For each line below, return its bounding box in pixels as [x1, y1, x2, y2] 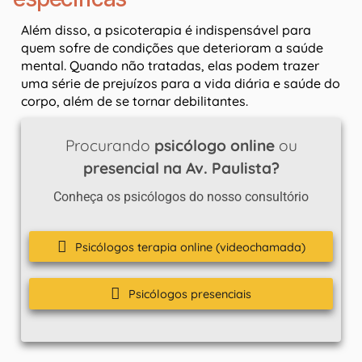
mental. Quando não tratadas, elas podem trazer [21, 57, 319, 74]
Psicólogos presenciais [128, 286, 251, 301]
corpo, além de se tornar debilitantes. [21, 92, 248, 109]
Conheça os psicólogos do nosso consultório [53, 188, 309, 204]
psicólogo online [154, 135, 275, 155]
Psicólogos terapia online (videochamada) [74, 239, 305, 255]
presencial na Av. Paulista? [82, 158, 280, 178]
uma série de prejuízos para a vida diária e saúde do [21, 74, 340, 91]
